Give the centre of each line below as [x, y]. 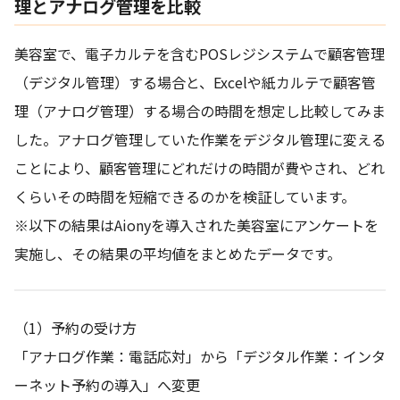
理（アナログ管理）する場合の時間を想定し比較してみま [200, 110]
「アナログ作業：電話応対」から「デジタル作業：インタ [200, 356]
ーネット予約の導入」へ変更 [107, 384]
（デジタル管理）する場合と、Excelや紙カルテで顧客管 [195, 82]
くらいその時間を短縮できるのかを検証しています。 [185, 196]
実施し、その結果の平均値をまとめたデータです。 [178, 253]
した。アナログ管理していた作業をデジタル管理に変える [200, 139]
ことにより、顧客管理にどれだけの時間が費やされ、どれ [200, 167]
